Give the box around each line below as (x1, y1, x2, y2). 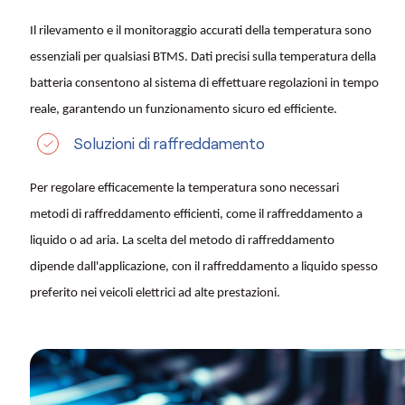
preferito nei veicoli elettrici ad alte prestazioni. (30, 287, 280, 301)
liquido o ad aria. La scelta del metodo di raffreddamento (30, 234, 334, 249)
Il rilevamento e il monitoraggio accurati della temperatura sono (30, 24, 372, 39)
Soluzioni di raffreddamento (74, 134, 265, 154)
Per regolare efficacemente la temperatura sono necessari (30, 182, 339, 196)
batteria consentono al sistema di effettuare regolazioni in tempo (30, 77, 379, 91)
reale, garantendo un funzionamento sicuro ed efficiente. (30, 103, 337, 118)
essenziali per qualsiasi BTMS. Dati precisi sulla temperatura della (30, 51, 376, 65)
